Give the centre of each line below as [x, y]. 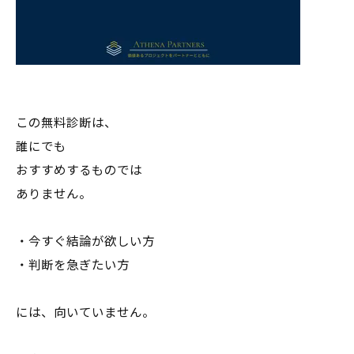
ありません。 [54, 193]
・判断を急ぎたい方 [73, 264]
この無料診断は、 [66, 122]
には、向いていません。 [85, 311]
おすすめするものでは [79, 169]
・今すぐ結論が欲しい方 [85, 240]
